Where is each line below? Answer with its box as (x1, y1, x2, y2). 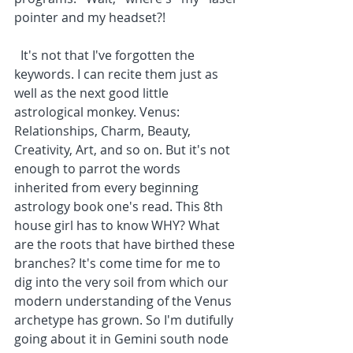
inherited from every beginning (14, 179, 202, 196)
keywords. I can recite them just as (14, 65, 221, 83)
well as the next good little (14, 84, 172, 102)
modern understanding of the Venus (14, 292, 235, 310)
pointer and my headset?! (14, 9, 165, 26)
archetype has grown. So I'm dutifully (14, 311, 236, 329)
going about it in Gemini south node (14, 330, 232, 347)
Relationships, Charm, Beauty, (14, 122, 194, 139)
